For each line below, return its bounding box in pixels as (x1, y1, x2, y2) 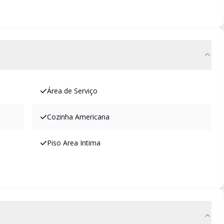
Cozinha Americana (47, 112, 109, 121)
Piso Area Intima (47, 138, 100, 147)
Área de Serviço (47, 86, 97, 95)
